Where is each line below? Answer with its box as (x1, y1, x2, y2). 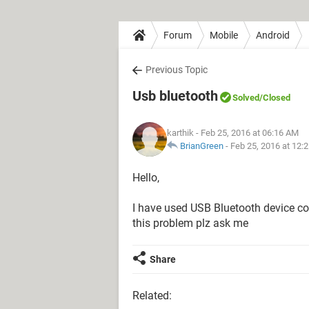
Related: (132, 289, 172, 302)
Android (256, 29, 290, 41)
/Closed (259, 92, 290, 103)
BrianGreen (180, 141, 223, 151)
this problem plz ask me (132, 217, 248, 230)
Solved (232, 92, 259, 103)
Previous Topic (146, 64, 208, 75)
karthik (167, 128, 194, 138)
